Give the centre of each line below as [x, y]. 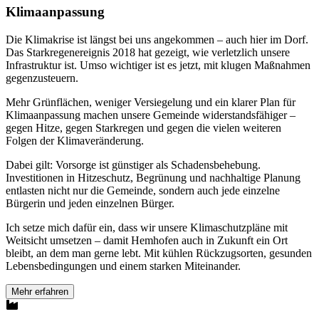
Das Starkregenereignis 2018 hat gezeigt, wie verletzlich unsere [148, 52]
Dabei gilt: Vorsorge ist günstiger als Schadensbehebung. [133, 164]
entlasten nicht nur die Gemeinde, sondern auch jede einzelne [143, 190]
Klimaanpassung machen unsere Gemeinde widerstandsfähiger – [151, 115]
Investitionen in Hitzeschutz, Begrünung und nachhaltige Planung [153, 177]
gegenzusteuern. [42, 78]
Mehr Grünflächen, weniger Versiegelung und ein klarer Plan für [151, 102]
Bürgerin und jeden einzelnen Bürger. [90, 203]
